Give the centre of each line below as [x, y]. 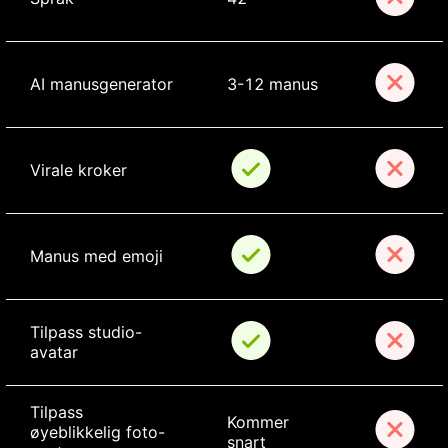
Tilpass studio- [85, 332]
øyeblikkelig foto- [97, 432]
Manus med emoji [96, 256]
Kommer [260, 422]
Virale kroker [78, 170]
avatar [53, 352]
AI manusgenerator [101, 84]
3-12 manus [272, 84]
